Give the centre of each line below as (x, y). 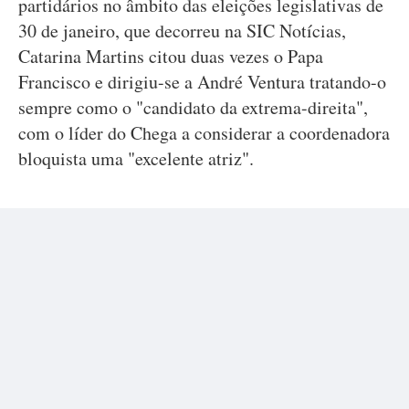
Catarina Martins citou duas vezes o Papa (171, 56)
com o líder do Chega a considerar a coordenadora (204, 133)
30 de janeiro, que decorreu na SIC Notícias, (182, 31)
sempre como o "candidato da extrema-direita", (193, 107)
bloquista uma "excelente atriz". (136, 158)
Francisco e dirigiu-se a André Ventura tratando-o (202, 82)
